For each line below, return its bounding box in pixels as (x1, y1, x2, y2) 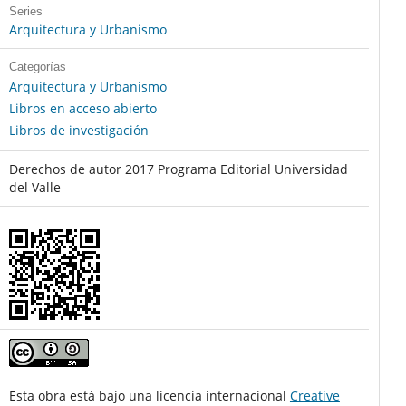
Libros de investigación (8, 121, 149, 140)
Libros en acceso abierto (8, 100, 157, 118)
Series (8, 5, 43, 19)
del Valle (8, 179, 61, 197)
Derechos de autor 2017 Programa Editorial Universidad (8, 160, 348, 179)
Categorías (8, 60, 66, 74)
